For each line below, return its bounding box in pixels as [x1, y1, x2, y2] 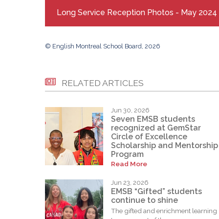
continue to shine [111, 195, 178, 205]
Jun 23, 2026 [111, 179, 149, 187]
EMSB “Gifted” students [111, 186, 202, 196]
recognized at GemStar [111, 123, 201, 133]
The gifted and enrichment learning [111, 206, 217, 215]
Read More [111, 160, 147, 168]
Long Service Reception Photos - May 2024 [57, 8, 217, 18]
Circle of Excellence [111, 132, 187, 142]
